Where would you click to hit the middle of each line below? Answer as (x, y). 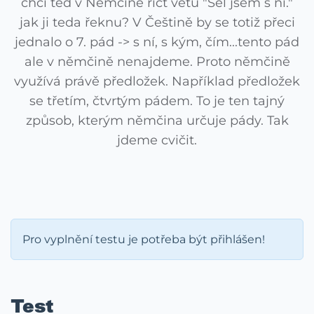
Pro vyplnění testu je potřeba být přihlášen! (144, 239)
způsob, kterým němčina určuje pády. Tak (157, 121)
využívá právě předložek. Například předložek (157, 81)
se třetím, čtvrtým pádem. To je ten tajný (157, 101)
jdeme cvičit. (157, 140)
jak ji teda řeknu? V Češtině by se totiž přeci (157, 22)
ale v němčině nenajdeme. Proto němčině (157, 62)
